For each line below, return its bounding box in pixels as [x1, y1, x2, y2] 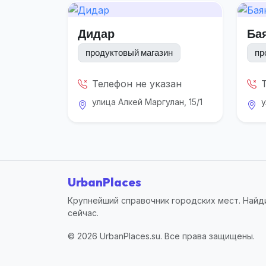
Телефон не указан [92, 77, 182, 90]
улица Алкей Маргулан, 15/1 [92, 96, 202, 107]
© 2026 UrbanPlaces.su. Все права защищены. [68, 231, 255, 241]
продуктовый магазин [85, 47, 173, 59]
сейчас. [68, 208, 99, 218]
